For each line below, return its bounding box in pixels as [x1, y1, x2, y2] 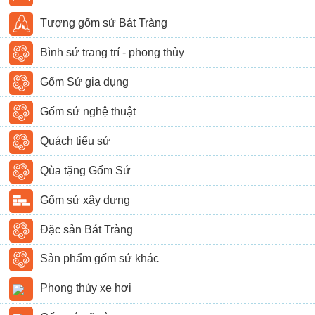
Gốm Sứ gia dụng [40, 75, 129, 88]
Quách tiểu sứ [40, 134, 111, 147]
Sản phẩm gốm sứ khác [40, 252, 160, 265]
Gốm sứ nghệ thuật [40, 105, 136, 117]
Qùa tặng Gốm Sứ [40, 164, 131, 176]
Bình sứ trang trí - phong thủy [40, 46, 185, 58]
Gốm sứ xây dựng [40, 193, 131, 206]
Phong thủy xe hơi [40, 282, 132, 295]
